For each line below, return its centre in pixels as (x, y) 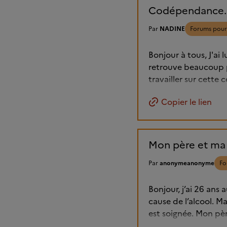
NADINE (172, 29)
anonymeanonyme (187, 163)
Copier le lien (186, 102)
